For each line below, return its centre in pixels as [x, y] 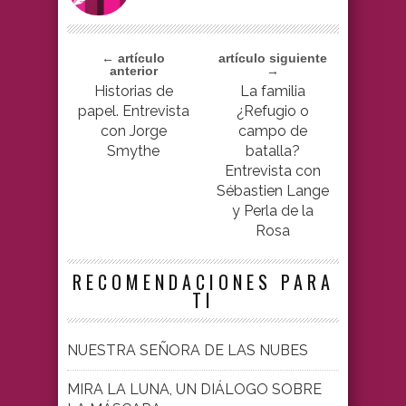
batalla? [273, 151]
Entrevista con [273, 171]
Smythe [133, 151]
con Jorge [133, 131]
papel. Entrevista [133, 111]
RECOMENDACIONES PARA [203, 282]
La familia [273, 92]
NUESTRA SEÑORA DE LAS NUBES [188, 351]
